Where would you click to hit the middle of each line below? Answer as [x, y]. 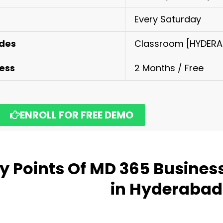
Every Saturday [169, 19]
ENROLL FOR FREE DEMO [77, 115]
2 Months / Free [169, 68]
